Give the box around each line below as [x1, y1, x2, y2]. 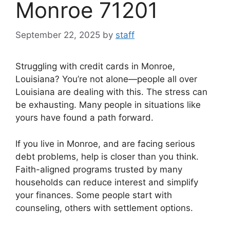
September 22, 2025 [15, 30, 100, 41]
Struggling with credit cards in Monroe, [15, 61, 175, 72]
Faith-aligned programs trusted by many [15, 164, 182, 175]
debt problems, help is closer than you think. [15, 151, 199, 162]
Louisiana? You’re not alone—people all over [15, 74, 197, 85]
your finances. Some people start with [15, 189, 172, 200]
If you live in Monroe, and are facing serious [15, 138, 195, 149]
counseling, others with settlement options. [15, 202, 193, 213]
